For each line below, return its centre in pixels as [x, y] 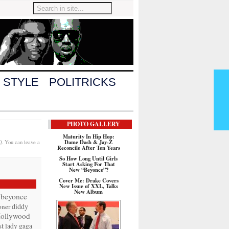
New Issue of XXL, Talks [88, 186]
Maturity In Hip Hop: [88, 136]
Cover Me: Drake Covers [88, 180]
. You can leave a [21, 142]
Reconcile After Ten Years [88, 148]
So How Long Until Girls [88, 158]
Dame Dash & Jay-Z [88, 142]
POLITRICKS [83, 82]
